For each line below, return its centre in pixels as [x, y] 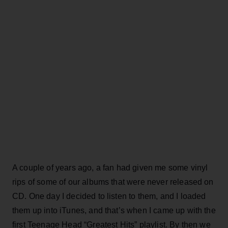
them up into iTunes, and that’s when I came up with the [114, 210]
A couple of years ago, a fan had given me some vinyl [110, 167]
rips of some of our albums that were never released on [113, 182]
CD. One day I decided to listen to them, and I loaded [109, 196]
